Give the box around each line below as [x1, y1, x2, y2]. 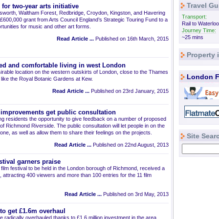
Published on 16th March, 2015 [94, 36, 169, 42]
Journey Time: [182, 27, 216, 33]
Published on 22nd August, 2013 [91, 142, 169, 148]
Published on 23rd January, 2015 [89, 88, 169, 94]
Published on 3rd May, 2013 [102, 191, 169, 197]
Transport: [182, 14, 207, 20]
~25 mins [182, 34, 203, 40]
